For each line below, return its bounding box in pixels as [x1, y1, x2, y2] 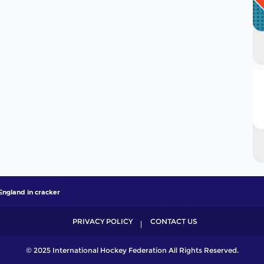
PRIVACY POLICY [72, 216, 133, 226]
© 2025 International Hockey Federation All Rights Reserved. [25, 245, 239, 255]
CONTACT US [150, 216, 197, 226]
